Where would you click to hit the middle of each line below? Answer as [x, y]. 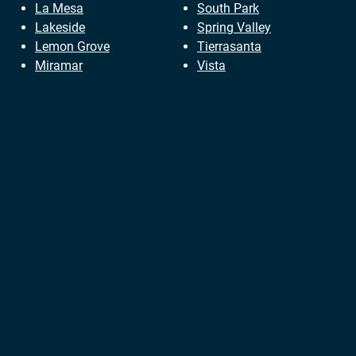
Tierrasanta [229, 47]
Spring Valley [234, 28]
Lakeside [60, 28]
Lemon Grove [72, 47]
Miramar [59, 66]
